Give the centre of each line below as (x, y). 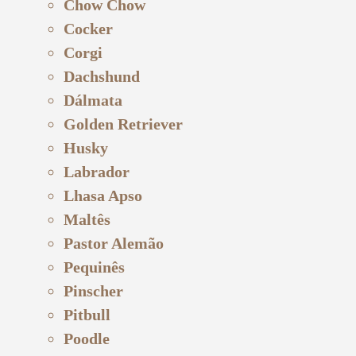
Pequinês (94, 267)
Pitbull (87, 314)
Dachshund (102, 76)
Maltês (87, 219)
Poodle (87, 338)
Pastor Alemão (114, 243)
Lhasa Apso (103, 195)
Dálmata (93, 100)
